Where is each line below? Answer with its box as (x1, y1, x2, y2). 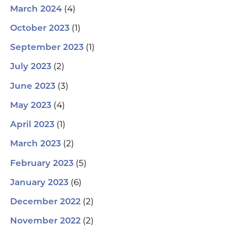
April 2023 (10, 121, 54, 130)
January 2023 (10, 178, 69, 187)
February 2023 (10, 159, 74, 168)
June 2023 (10, 82, 55, 91)
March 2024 (10, 5, 62, 14)
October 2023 (10, 24, 70, 33)
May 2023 (10, 101, 51, 110)
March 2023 (10, 140, 61, 149)
